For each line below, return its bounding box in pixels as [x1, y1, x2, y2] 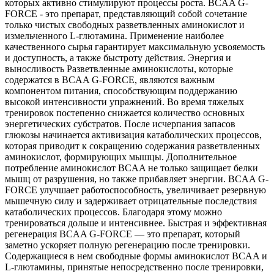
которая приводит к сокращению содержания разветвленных [5, 141, 260, 151]
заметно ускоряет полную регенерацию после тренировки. [5, 240, 250, 250]
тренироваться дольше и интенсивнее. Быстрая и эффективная [5, 218, 267, 228]
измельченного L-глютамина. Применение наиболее [5, 31, 224, 41]
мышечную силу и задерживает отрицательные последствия [5, 196, 257, 206]
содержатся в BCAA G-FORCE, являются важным [5, 75, 215, 85]
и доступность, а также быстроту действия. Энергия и [5, 53, 231, 63]
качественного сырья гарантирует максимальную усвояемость [5, 42, 265, 52]
